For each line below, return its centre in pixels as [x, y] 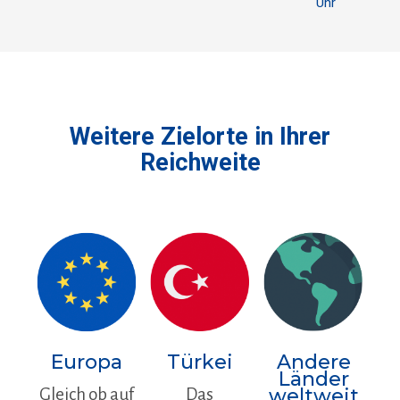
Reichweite [200, 163]
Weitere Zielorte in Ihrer [200, 137]
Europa [86, 362]
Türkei [200, 362]
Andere [313, 362]
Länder [313, 379]
